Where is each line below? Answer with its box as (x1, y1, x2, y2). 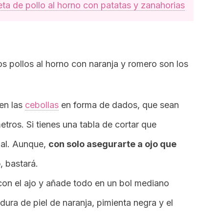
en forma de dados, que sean (59, 100, 179, 110)
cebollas (25, 100, 59, 110)
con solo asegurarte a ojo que (48, 139, 176, 149)
